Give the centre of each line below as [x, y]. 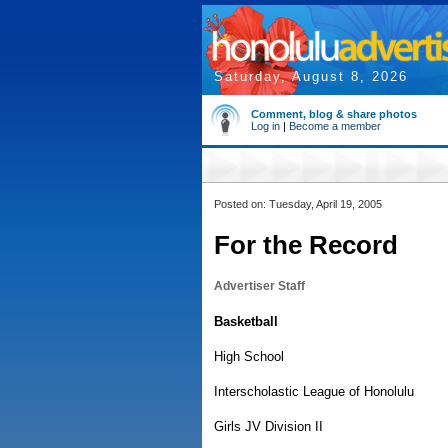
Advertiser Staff [259, 286]
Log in [265, 126]
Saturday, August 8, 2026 [311, 76]
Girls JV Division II [268, 426]
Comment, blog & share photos [334, 114]
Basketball [246, 321]
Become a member [335, 126]
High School [249, 356]
